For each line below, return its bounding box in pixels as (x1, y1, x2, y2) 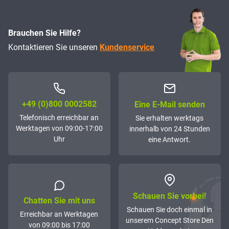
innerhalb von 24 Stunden (129, 125, 210, 133)
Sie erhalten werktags (135, 114, 204, 123)
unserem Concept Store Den (125, 216, 214, 225)
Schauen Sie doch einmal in (127, 205, 213, 214)
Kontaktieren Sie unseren (8, 42, 100, 52)
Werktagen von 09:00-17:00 (15, 124, 103, 133)
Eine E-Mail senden (134, 100, 205, 110)
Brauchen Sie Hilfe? (8, 28, 81, 38)
